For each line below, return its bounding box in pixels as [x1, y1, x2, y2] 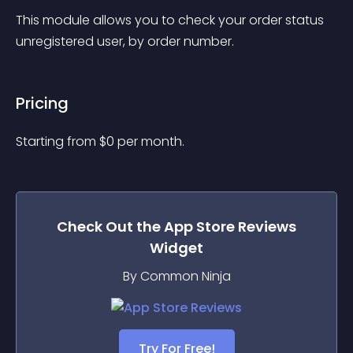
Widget [150, 238, 203, 258]
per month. [117, 132, 184, 150]
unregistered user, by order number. [16, 32, 234, 50]
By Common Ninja [122, 267, 231, 285]
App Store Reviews [164, 217, 296, 236]
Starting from [16, 132, 99, 150]
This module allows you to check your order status [16, 11, 327, 29]
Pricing [16, 92, 69, 114]
